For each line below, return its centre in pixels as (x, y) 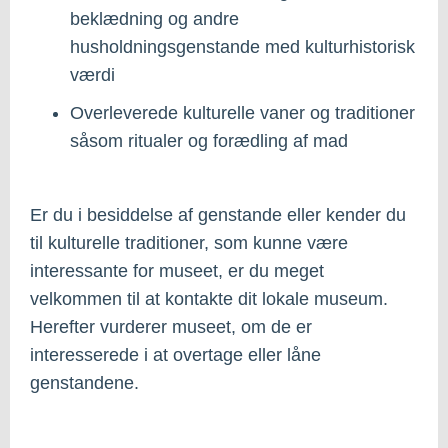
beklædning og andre (154, 18)
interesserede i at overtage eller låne (175, 354)
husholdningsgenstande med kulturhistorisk (242, 46)
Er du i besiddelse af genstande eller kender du (218, 214)
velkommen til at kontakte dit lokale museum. (209, 298)
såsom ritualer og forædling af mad (209, 140)
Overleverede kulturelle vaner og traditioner (242, 112)
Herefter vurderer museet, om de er (171, 326)
